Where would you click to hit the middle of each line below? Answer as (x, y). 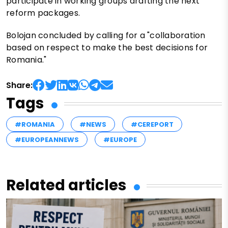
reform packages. (43, 13)
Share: (19, 85)
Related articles (66, 186)
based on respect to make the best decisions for (107, 48)
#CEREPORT (152, 125)
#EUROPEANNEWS (47, 140)
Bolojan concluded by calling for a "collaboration (106, 36)
